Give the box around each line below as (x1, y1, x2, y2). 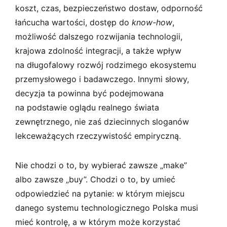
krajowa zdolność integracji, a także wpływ (15, 45, 181, 56)
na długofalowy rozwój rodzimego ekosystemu (15, 59, 196, 70)
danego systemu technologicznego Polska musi (15, 202, 198, 213)
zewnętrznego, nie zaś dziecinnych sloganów (15, 116, 189, 127)
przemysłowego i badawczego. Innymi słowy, (15, 73, 189, 84)
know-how (132, 17, 172, 27)
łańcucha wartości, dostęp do (15, 17, 132, 27)
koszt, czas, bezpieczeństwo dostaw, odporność (15, 3, 203, 13)
